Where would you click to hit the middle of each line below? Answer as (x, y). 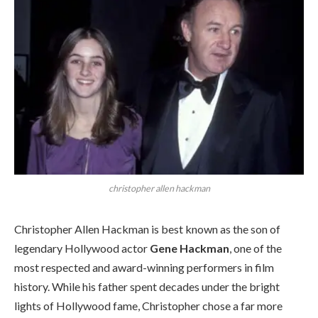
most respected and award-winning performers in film (144, 267)
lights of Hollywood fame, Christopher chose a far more (148, 305)
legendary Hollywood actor (82, 248)
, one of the (256, 248)
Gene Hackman (190, 248)
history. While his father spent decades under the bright (147, 286)
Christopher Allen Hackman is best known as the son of (147, 229)
